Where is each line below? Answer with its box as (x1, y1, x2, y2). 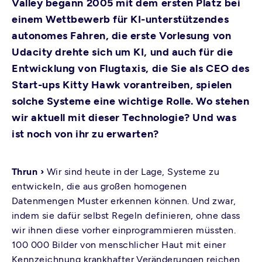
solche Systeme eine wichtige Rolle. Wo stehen (12, 95, 250, 108)
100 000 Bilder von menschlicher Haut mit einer (12, 239, 226, 250)
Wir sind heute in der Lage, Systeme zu (46, 166, 220, 177)
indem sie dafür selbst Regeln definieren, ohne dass (12, 210, 240, 221)
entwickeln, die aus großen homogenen (12, 181, 187, 192)
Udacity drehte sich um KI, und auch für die (12, 46, 233, 58)
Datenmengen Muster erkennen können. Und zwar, (12, 195, 236, 206)
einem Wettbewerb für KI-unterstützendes (12, 13, 229, 26)
